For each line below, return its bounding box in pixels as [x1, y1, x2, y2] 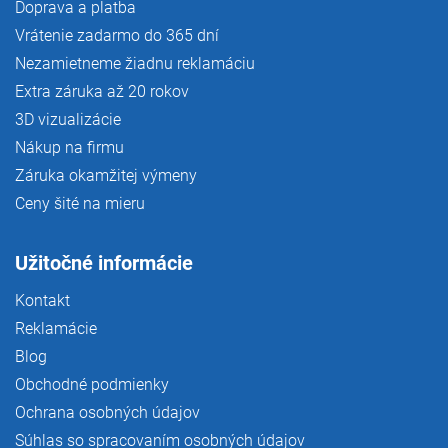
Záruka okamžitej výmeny [15, 165, 197, 185]
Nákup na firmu [15, 137, 124, 157]
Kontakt [15, 290, 70, 310]
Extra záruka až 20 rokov [15, 81, 189, 101]
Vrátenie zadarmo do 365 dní [15, 25, 219, 45]
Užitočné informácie [15, 250, 193, 275]
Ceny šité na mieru [15, 193, 145, 213]
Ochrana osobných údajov [15, 402, 200, 422]
